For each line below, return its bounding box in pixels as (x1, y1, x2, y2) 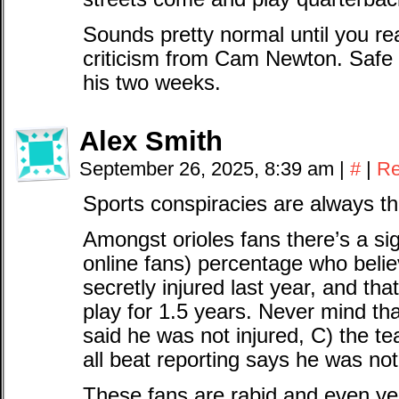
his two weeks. (83, 71, 221, 94)
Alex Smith (79, 126, 223, 157)
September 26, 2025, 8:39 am (79, 158, 339, 180)
